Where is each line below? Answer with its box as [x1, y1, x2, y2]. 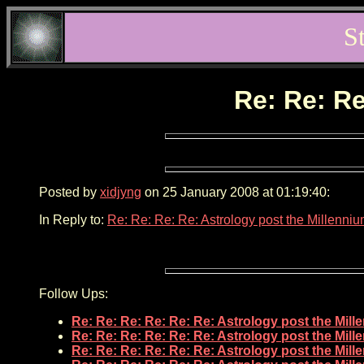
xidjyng [100, 184, 141, 199]
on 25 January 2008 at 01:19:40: [141, 184, 330, 199]
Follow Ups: [39, 286, 108, 301]
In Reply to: [39, 212, 107, 227]
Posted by [39, 184, 100, 199]
